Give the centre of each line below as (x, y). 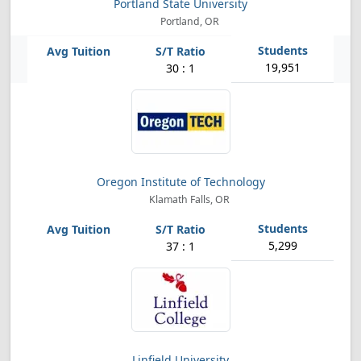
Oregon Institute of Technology (180, 182)
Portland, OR (188, 21)
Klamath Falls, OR (189, 199)
